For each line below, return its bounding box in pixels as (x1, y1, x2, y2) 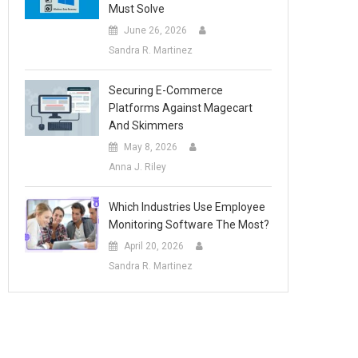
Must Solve (109, 2, 165, 15)
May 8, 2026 (124, 141, 178, 153)
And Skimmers (109, 119, 185, 132)
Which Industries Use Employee (109, 201, 266, 213)
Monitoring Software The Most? (109, 218, 270, 231)
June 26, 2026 (124, 25, 188, 36)
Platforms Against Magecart (109, 101, 253, 114)
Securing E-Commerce (109, 84, 224, 97)
